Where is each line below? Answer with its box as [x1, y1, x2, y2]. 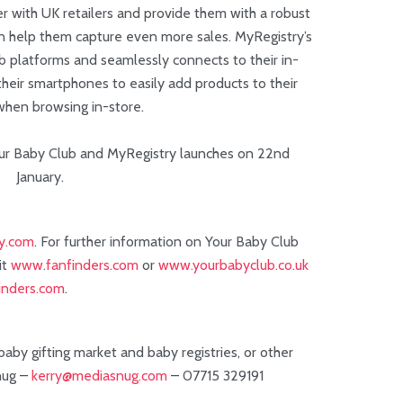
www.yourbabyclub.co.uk [157, 255, 309, 273]
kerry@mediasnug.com [31, 367, 167, 385]
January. [15, 168, 64, 186]
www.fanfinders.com [10, 255, 139, 273]
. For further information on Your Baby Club [33, 232, 299, 250]
